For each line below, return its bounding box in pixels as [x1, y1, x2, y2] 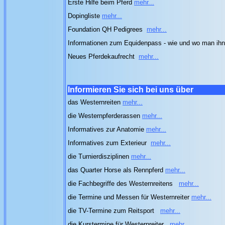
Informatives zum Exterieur [68, 139, 147, 147]
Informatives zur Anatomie [68, 126, 146, 133]
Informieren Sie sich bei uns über [68, 85, 193, 94]
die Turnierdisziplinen [68, 153, 129, 160]
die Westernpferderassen [68, 112, 142, 120]
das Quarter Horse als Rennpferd [68, 166, 165, 174]
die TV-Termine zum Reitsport [68, 207, 156, 214]
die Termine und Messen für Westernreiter [68, 193, 191, 201]
